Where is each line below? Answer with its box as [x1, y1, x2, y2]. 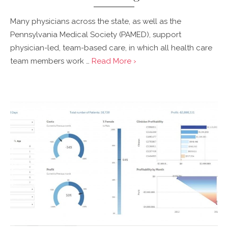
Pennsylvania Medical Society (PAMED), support [10, 30, 181, 40]
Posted [10, 81, 26, 91]
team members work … [10, 56, 92, 66]
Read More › [92, 56, 136, 66]
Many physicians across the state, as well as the [10, 17, 181, 26]
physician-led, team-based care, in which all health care [10, 43, 212, 53]
